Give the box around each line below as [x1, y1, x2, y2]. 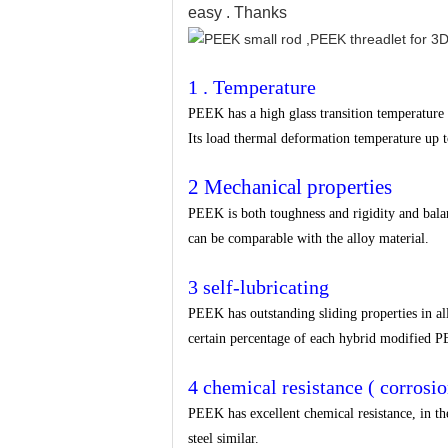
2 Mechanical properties [188, 175, 392, 200]
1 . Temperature [188, 76, 316, 99]
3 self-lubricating [188, 276, 329, 299]
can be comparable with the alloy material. [188, 231, 429, 247]
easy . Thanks [188, 4, 287, 21]
